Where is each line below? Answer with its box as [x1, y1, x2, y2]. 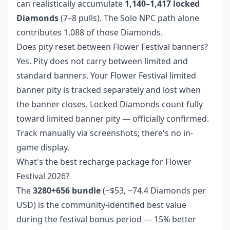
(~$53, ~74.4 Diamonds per [101, 185, 206, 197]
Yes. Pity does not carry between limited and [16, 55, 188, 67]
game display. [16, 142, 69, 154]
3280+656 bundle [33, 185, 101, 197]
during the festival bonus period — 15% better [16, 214, 196, 225]
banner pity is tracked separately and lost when [16, 84, 201, 96]
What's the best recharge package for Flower [16, 156, 191, 168]
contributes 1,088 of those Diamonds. [16, 27, 163, 39]
